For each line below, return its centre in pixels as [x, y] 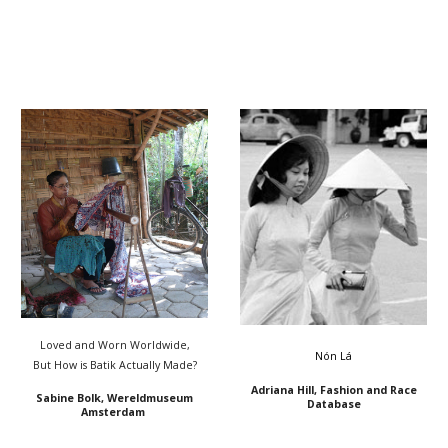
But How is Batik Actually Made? [114, 365]
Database [333, 404]
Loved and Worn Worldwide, [114, 345]
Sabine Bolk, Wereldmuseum [114, 398]
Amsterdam [114, 412]
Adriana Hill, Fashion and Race [333, 390]
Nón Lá [333, 356]
